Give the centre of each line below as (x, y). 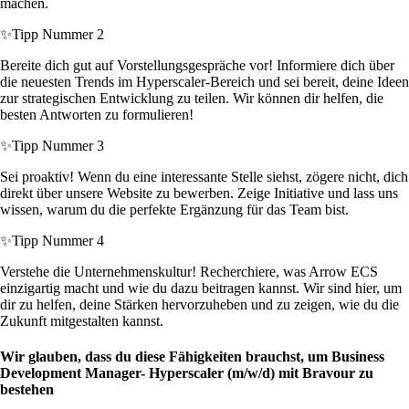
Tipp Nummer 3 (58, 146)
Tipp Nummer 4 (58, 241)
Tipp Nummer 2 (58, 35)
